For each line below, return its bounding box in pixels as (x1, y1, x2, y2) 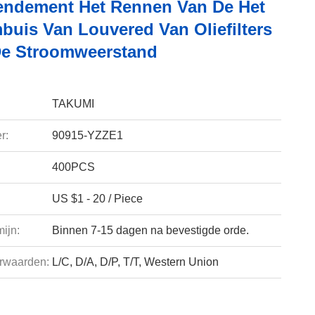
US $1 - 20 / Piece (51, 193, 143, 205)
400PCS (51, 161, 95, 173)
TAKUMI (51, 98, 94, 110)
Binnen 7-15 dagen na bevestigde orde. (51, 224, 249, 236)
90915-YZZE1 (51, 129, 123, 141)
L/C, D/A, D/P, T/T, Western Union (51, 256, 219, 268)
